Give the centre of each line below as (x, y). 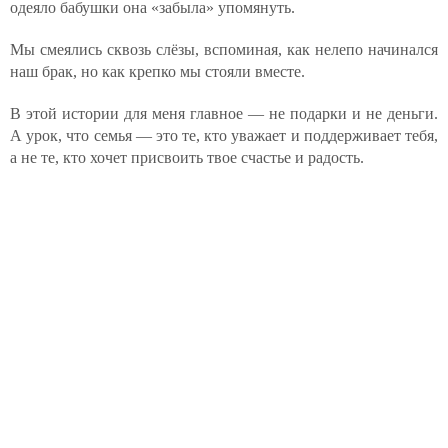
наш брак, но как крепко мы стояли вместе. (157, 71)
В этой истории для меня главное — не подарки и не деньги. (224, 113)
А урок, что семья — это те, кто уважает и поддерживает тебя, (224, 135)
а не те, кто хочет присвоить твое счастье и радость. (187, 157)
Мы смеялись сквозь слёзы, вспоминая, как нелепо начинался (224, 49)
